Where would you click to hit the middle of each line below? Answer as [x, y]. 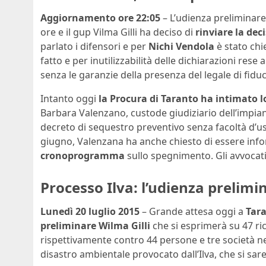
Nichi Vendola [181, 46]
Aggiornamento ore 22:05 [100, 18]
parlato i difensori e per [94, 46]
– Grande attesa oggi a [193, 211]
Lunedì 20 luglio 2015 [90, 211]
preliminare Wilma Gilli [95, 225]
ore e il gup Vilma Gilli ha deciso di [118, 32]
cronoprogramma [83, 155]
